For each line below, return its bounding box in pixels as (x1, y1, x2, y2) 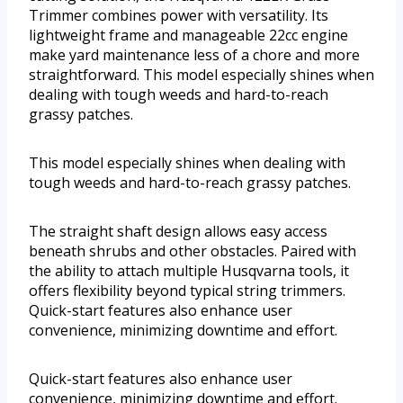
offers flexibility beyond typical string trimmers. (29, 280, 345, 300)
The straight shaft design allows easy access (29, 220, 327, 241)
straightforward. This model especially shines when (29, 64, 374, 85)
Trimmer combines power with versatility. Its (29, 4, 328, 25)
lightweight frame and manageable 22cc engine (29, 24, 348, 45)
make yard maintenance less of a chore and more (29, 44, 360, 65)
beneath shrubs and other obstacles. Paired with (29, 240, 356, 261)
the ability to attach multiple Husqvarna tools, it (29, 260, 349, 281)
